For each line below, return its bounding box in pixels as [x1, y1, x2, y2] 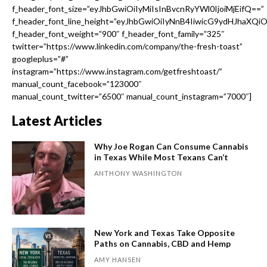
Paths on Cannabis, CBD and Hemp [94, 238, 231, 249]
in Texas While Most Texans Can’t [94, 152, 229, 163]
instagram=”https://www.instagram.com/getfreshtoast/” [12, 66, 222, 77]
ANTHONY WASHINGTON [94, 169, 183, 178]
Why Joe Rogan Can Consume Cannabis [94, 141, 249, 152]
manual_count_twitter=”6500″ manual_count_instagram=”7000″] [12, 91, 252, 102]
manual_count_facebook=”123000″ [12, 79, 142, 89]
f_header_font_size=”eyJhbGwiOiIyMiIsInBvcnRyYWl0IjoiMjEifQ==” [12, 4, 264, 14]
